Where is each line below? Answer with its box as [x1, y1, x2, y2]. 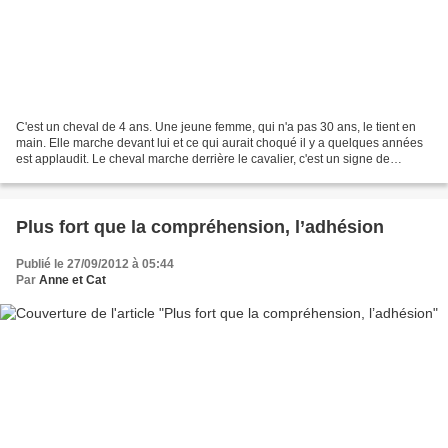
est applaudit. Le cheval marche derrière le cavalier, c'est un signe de [16, 151, 390, 166]
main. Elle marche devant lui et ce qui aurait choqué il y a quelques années [16, 135, 423, 150]
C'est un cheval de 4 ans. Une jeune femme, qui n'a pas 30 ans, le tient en [16, 119, 416, 134]
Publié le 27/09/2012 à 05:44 [16, 256, 174, 271]
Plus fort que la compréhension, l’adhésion [16, 216, 384, 237]
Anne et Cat [39, 272, 106, 287]
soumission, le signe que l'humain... [16, 167, 209, 182]
